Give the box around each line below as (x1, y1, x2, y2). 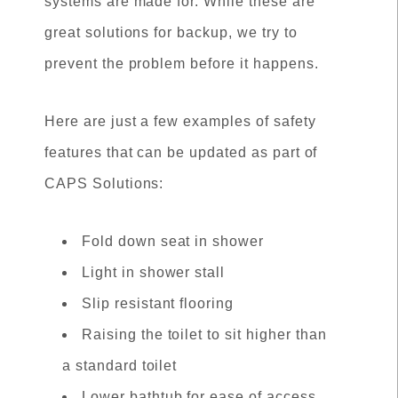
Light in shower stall (82, 265, 226, 280)
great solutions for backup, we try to (44, 25, 298, 40)
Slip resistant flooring (82, 296, 235, 311)
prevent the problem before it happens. (44, 56, 319, 71)
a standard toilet (62, 358, 178, 373)
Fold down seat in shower (82, 234, 265, 249)
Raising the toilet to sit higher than (82, 327, 327, 342)
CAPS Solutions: (44, 176, 164, 191)
